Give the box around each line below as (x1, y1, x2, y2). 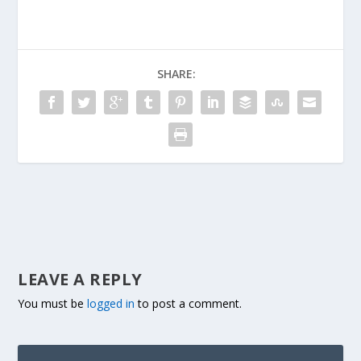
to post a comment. (135, 296, 243, 312)
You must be (18, 296, 88, 312)
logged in (87, 296, 135, 312)
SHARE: (157, 66, 196, 82)
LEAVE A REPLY (18, 268, 143, 291)
